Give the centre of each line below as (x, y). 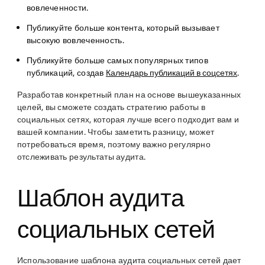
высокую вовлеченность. (75, 40)
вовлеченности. (57, 8)
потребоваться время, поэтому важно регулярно (114, 144)
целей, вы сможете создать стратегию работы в (111, 107)
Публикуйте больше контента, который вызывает (123, 28)
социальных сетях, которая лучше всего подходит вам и (128, 119)
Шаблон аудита (100, 198)
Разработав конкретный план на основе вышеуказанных (129, 95)
